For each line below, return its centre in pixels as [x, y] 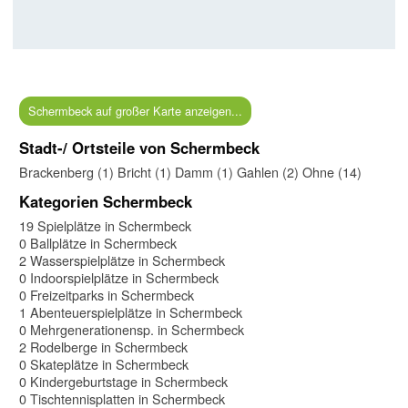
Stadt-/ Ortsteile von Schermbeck [139, 147]
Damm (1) [204, 171]
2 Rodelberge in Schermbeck [103, 346]
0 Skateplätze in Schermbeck [104, 363]
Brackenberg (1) [66, 171]
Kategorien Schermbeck [106, 201]
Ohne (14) [332, 171]
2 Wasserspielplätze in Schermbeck [122, 260]
